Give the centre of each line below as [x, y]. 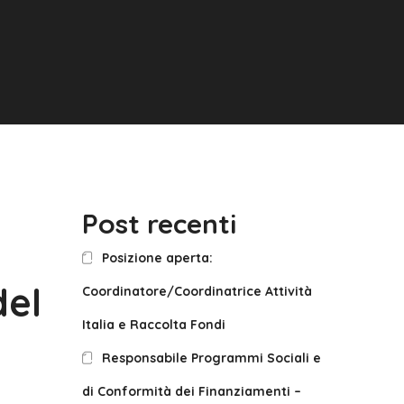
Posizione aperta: [158, 258]
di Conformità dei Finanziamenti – [192, 391]
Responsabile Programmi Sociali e [212, 358]
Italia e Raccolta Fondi [154, 325]
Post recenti [159, 224]
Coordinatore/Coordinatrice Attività [197, 291]
